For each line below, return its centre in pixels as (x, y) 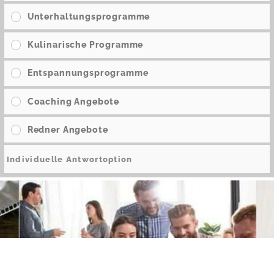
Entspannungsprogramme (88, 73)
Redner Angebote (68, 129)
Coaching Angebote (73, 101)
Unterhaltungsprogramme (89, 16)
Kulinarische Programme (85, 45)
